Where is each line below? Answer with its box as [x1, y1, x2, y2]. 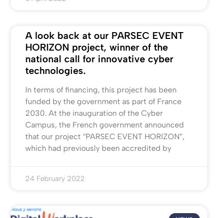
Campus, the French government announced [25, 120, 184, 130]
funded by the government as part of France [25, 97, 182, 107]
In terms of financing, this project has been [25, 85, 177, 95]
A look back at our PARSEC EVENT [25, 30, 184, 42]
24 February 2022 [25, 174, 85, 183]
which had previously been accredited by [25, 144, 172, 153]
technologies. [25, 65, 86, 77]
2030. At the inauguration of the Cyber [25, 109, 163, 118]
